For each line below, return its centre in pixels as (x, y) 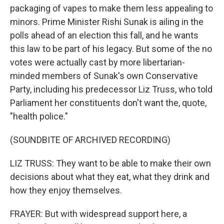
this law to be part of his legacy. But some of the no (111, 49)
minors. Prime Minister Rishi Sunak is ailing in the (107, 22)
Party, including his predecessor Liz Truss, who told (111, 89)
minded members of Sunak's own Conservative (104, 76)
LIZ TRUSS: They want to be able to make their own (110, 163)
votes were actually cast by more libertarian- (97, 62)
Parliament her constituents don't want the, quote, (108, 103)
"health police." (39, 116)
